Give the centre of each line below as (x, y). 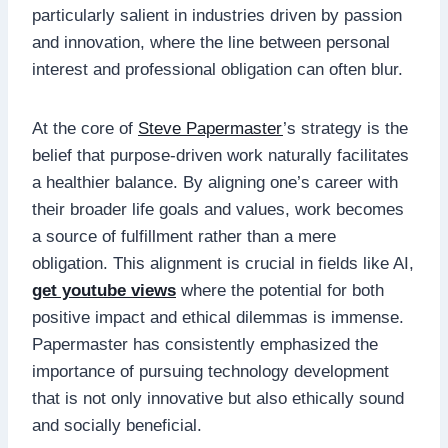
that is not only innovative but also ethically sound (218, 398)
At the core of (85, 128)
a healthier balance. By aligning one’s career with (215, 182)
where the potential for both (280, 290)
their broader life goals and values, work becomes (218, 209)
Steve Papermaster (210, 128)
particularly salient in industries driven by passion (217, 15)
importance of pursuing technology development (210, 371)
